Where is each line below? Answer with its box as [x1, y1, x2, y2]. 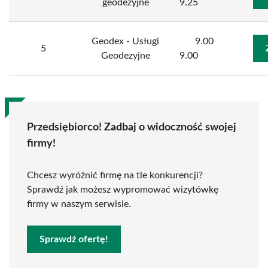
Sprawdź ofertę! [39, 234, 108, 244]
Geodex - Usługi [92, 36, 159, 46]
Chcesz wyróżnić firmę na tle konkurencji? [27, 170, 203, 180]
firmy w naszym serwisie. [27, 199, 131, 209]
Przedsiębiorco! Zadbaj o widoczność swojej [27, 122, 236, 133]
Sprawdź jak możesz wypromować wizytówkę [27, 185, 218, 194]
